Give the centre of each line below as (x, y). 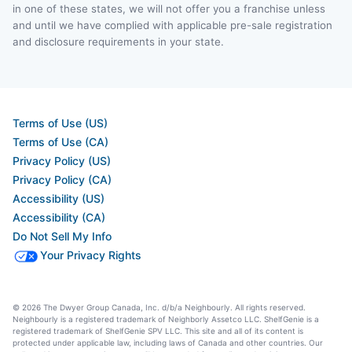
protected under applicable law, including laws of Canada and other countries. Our (168, 343)
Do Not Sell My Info (62, 236)
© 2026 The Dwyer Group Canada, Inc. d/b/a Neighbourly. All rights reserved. (159, 308)
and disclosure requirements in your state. (118, 42)
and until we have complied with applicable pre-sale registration (172, 26)
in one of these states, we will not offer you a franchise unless (169, 9)
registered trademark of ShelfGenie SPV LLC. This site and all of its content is (158, 331)
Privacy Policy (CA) (62, 180)
